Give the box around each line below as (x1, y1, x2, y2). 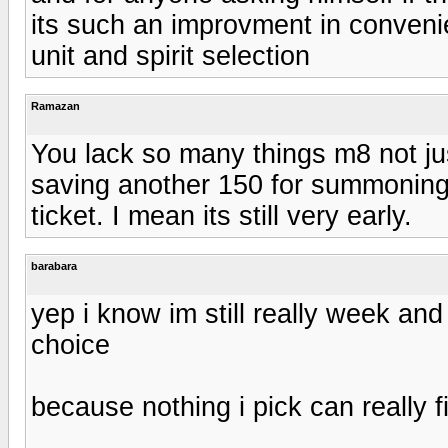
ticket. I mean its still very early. (31, 200, 412, 231)
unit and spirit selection (31, 40, 310, 71)
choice (31, 329, 110, 360)
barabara (31, 259, 77, 272)
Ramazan (31, 99, 80, 112)
